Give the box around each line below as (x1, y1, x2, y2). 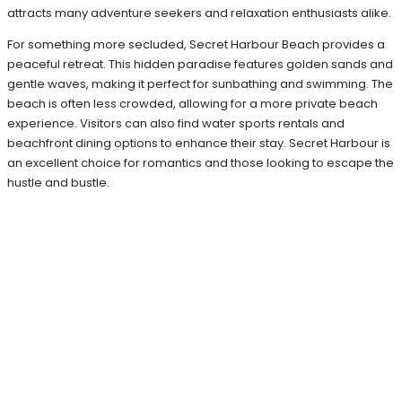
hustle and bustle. (7, 174, 109, 192)
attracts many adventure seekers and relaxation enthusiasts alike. (7, 4, 391, 22)
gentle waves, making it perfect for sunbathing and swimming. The (7, 75, 393, 93)
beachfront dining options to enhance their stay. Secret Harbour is (7, 135, 390, 153)
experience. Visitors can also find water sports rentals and (7, 115, 345, 133)
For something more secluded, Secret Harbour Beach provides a (7, 36, 385, 54)
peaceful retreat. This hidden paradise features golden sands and (7, 56, 393, 74)
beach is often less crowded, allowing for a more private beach (7, 95, 378, 113)
